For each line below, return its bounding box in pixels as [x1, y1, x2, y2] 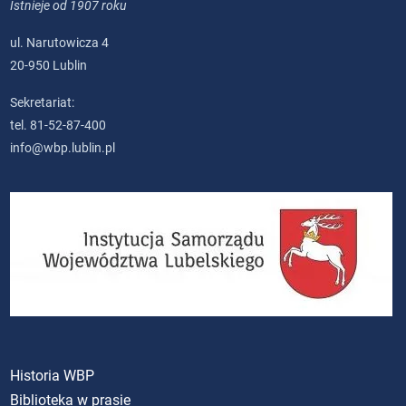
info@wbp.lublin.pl [10, 140, 116, 155]
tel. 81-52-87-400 [10, 117, 107, 132]
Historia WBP [10, 366, 95, 384]
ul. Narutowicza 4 [10, 34, 110, 50]
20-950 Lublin [10, 57, 88, 72]
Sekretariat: [10, 94, 75, 110]
